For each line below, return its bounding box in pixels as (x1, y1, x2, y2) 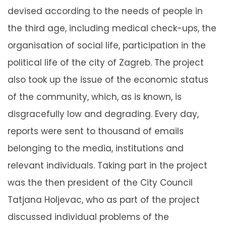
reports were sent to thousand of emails (8, 125, 184, 137)
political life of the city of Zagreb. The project (8, 56, 204, 69)
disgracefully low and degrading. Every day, (8, 107, 199, 120)
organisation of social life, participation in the (8, 39, 206, 51)
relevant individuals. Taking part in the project (8, 159, 207, 172)
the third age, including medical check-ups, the (8, 22, 216, 34)
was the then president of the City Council (8, 176, 193, 189)
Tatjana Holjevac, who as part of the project (8, 193, 200, 206)
